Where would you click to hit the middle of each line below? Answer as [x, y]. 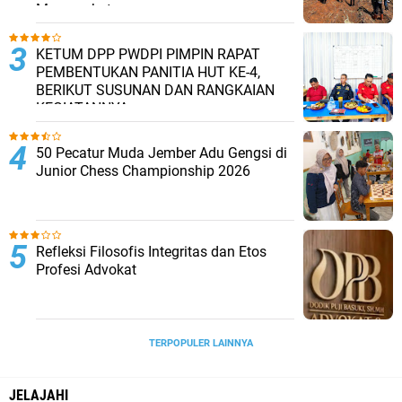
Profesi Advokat [86, 270]
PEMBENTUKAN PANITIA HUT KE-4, [148, 72]
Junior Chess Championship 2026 [143, 171]
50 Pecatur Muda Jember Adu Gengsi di [162, 153]
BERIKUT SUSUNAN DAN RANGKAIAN [155, 90]
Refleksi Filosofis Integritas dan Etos [151, 252]
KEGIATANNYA [82, 108]
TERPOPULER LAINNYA [201, 343]
